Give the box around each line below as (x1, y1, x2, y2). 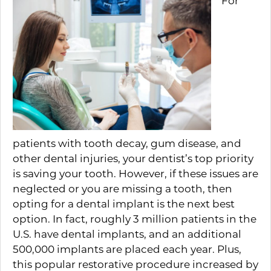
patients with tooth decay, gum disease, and (13, 136, 241, 149)
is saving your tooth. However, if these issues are (13, 166, 258, 180)
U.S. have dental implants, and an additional (13, 227, 241, 240)
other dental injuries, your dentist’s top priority (13, 151, 253, 165)
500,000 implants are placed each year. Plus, (13, 242, 241, 255)
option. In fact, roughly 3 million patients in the (13, 212, 256, 225)
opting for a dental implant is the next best (13, 197, 235, 210)
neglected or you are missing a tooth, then (13, 181, 232, 195)
